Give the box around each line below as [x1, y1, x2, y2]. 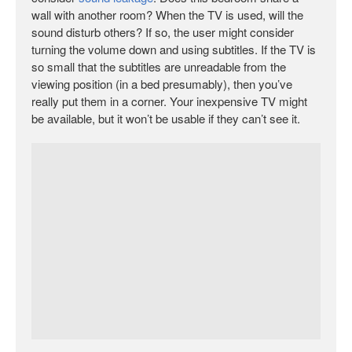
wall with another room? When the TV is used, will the [31, 6, 303, 23]
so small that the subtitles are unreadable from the [31, 58, 286, 75]
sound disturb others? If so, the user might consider [31, 24, 294, 40]
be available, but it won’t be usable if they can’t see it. [31, 110, 300, 126]
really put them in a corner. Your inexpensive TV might [31, 93, 307, 109]
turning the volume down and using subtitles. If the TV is [31, 41, 316, 57]
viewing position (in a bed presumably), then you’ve [31, 75, 292, 92]
